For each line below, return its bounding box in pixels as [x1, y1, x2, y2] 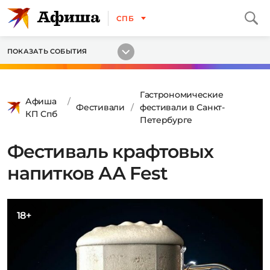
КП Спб [25, 108, 57, 119]
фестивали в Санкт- [139, 102, 225, 113]
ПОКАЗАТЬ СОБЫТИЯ [7, 47, 87, 55]
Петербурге [139, 115, 193, 125]
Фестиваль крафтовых [7, 140, 213, 163]
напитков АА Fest [7, 162, 168, 184]
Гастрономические [139, 89, 224, 100]
